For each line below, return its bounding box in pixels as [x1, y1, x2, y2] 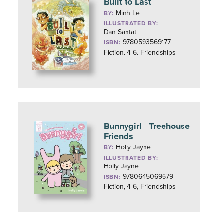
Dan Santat [104, 28, 137, 36]
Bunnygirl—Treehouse [104, 121, 190, 131]
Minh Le [116, 9, 140, 17]
